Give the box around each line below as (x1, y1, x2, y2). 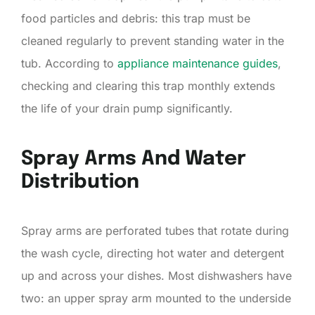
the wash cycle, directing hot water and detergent (21, 245, 284, 260)
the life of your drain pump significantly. (21, 101, 233, 115)
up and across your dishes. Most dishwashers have (21, 268, 292, 283)
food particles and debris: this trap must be (21, 11, 250, 25)
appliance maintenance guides (117, 56, 278, 70)
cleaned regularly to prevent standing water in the (21, 33, 284, 48)
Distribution (21, 172, 139, 193)
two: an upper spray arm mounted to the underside (21, 290, 291, 305)
